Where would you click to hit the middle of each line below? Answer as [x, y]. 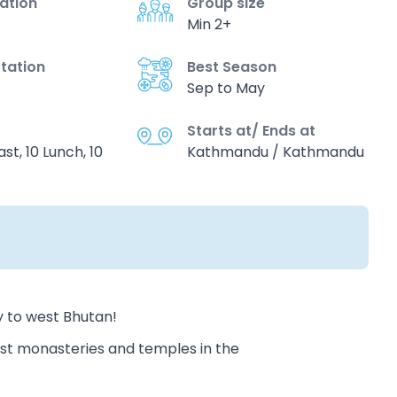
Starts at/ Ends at [251, 131]
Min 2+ [209, 24]
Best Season [231, 67]
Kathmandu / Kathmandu [275, 152]
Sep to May [226, 88]
